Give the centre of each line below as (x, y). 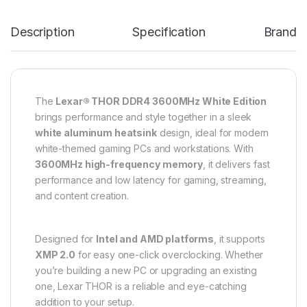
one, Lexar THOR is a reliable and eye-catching (141, 286)
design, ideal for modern (213, 132)
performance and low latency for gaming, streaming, (151, 180)
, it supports (240, 238)
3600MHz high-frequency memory (119, 164)
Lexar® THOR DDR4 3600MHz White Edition (161, 101)
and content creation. (82, 195)
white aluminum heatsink (96, 132)
